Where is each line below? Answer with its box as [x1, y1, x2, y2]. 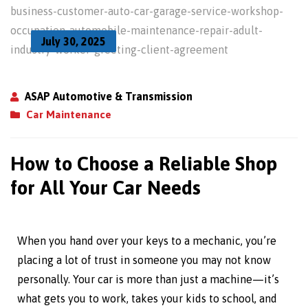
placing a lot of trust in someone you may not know [17, 254, 271, 267]
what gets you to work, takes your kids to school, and [17, 292, 277, 305]
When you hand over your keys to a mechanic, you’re [17, 234, 276, 247]
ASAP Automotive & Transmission [25, 90, 192, 103]
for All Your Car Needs [10, 177, 201, 199]
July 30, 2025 [41, 35, 106, 48]
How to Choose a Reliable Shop [10, 153, 277, 175]
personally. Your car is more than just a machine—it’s [17, 273, 279, 286]
